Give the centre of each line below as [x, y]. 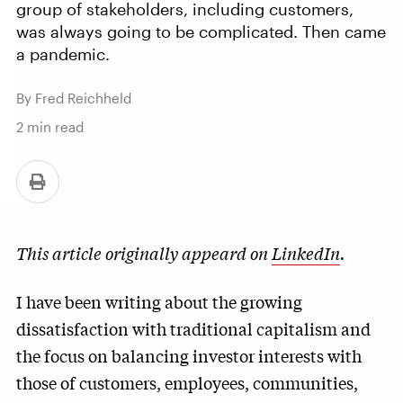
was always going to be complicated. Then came [201, 31]
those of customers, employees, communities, [187, 382]
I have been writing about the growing [159, 301]
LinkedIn [306, 253]
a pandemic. [63, 54]
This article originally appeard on [144, 253]
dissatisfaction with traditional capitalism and [193, 328]
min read [54, 127]
